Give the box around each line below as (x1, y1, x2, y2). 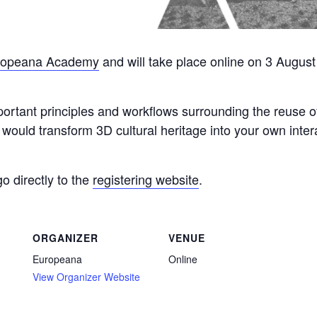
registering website (93, 170, 199, 189)
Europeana (33, 252, 82, 267)
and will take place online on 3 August (99, 52, 316, 71)
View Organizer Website (33, 270, 140, 284)
